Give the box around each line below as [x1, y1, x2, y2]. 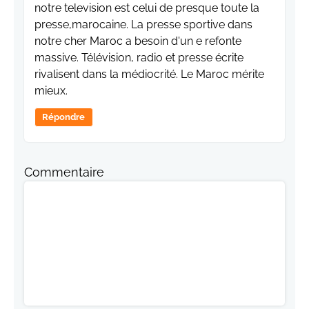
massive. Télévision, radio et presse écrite [34, 50, 243, 64]
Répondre [42, 111, 86, 122]
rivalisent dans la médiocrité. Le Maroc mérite [34, 67, 264, 81]
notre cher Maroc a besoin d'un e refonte [34, 34, 241, 48]
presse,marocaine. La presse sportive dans [34, 17, 252, 31]
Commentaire [24, 164, 104, 179]
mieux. [34, 83, 68, 97]
